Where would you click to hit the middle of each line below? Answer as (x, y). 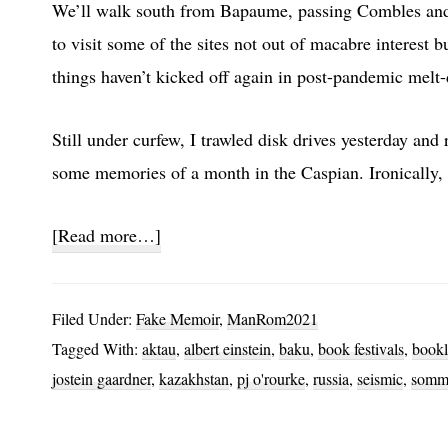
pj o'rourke (271, 379)
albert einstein (227, 349)
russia (331, 379)
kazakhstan (194, 379)
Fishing (187, 300)
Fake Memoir (177, 319)
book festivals (361, 349)
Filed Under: (94, 319)
